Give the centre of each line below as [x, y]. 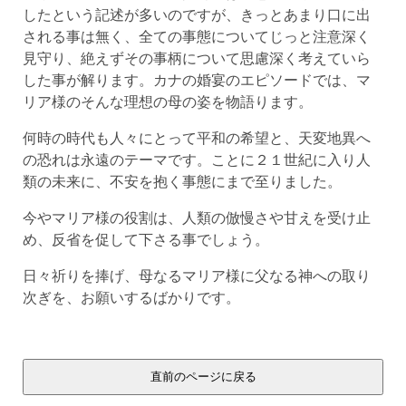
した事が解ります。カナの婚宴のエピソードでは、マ [196, 79]
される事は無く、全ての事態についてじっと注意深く [196, 36]
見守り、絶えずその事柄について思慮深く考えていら [196, 58]
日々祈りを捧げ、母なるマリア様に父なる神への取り [196, 275]
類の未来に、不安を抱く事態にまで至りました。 [182, 181]
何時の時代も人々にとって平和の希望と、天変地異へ [196, 137]
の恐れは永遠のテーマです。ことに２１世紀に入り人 [196, 159]
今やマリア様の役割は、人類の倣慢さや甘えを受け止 [196, 217]
